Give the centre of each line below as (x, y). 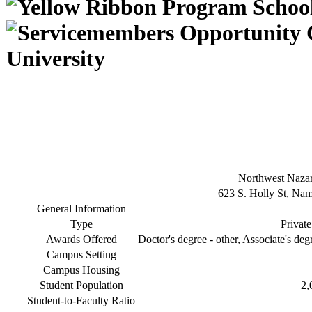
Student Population (81, 285)
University (56, 58)
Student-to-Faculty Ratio (81, 301)
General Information (81, 209)
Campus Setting (81, 255)
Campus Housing (81, 270)
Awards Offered (81, 239)
